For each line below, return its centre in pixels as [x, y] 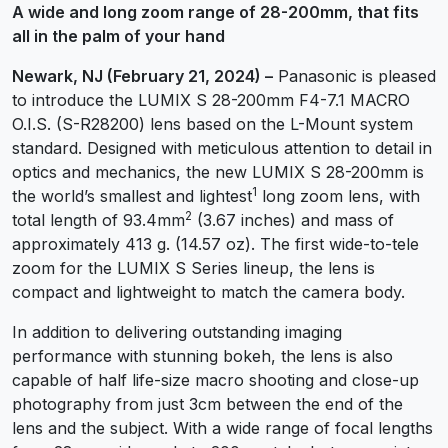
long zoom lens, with [338, 195]
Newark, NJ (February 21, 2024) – [142, 75]
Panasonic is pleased [354, 75]
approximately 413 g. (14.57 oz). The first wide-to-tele [215, 243]
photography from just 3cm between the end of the [207, 403]
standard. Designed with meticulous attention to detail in [222, 147]
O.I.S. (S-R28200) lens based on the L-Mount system [212, 123]
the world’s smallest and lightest [132, 195]
